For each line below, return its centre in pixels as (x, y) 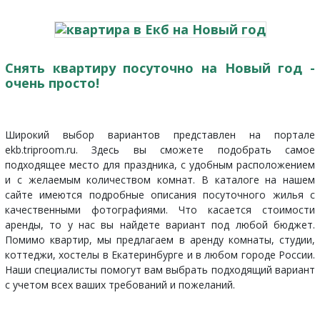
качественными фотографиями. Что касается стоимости (160, 210)
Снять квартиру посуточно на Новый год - (160, 68)
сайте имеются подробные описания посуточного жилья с (160, 195)
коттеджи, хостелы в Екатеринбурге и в (105, 255)
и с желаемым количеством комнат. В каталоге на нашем (160, 180)
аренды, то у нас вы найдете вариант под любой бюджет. (160, 225)
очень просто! (52, 83)
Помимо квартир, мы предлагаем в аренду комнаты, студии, (160, 240)
